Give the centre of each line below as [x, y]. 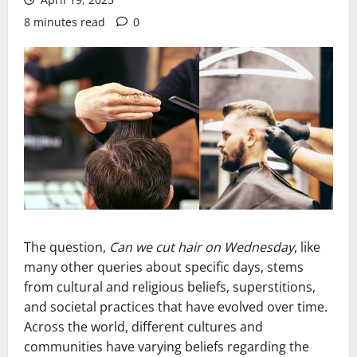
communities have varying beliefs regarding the [167, 346]
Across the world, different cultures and [143, 326]
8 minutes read [65, 22]
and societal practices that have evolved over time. [176, 306]
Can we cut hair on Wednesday [202, 247]
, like [307, 247]
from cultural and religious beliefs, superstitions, [170, 286]
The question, [67, 247]
